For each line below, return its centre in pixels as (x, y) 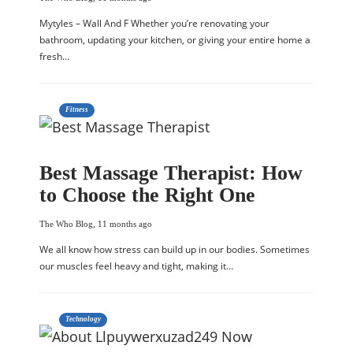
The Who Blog (66, 224)
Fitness (77, 110)
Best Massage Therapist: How (171, 173)
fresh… (54, 56)
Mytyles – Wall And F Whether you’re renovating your (154, 23)
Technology (83, 319)
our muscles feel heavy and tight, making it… (136, 266)
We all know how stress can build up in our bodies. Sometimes (175, 249)
